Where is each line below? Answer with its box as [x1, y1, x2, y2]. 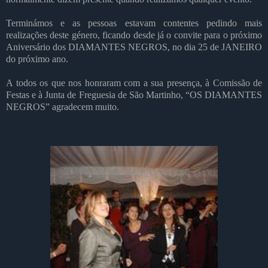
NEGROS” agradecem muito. [6, 101, 119, 112]
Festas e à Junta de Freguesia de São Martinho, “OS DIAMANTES [6, 89, 262, 100]
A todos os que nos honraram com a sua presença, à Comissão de [6, 77, 262, 88]
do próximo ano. [6, 53, 68, 64]
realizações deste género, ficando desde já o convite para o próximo [6, 29, 262, 40]
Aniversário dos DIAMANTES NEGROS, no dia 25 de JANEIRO [6, 41, 262, 52]
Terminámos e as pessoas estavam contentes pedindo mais [6, 17, 262, 28]
